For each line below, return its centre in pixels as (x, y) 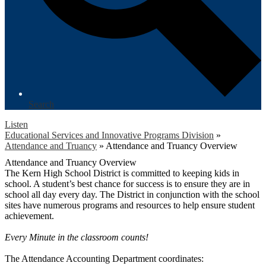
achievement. (29, 216)
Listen (16, 124)
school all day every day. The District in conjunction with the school (132, 194)
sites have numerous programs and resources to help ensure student (130, 205)
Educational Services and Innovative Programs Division (109, 135)
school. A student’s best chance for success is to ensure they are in (127, 183)
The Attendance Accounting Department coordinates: (104, 258)
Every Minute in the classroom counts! (77, 237)
